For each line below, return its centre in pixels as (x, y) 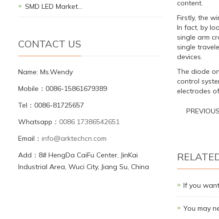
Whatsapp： (39, 122)
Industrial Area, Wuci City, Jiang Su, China (84, 167)
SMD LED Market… (54, 7)
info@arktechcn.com (74, 139)
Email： (30, 139)
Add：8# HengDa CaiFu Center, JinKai (78, 155)
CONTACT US (50, 44)
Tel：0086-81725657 (51, 105)
